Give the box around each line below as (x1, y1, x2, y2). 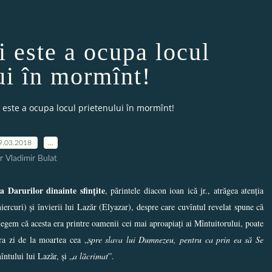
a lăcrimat (73, 250, 108, 262)
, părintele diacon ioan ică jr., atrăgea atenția (104, 184, 264, 196)
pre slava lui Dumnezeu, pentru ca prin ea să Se (90, 233, 264, 245)
